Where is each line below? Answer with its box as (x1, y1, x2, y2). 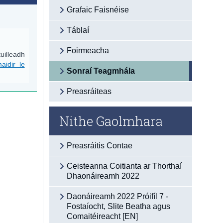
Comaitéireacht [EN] (67, 212, 138, 221)
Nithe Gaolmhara (59, 112, 163, 129)
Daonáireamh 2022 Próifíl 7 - (67, 192, 169, 201)
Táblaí (67, 25, 90, 34)
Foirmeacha (67, 46, 110, 55)
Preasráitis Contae (67, 141, 133, 150)
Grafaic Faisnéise (67, 5, 129, 14)
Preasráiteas (67, 87, 112, 96)
